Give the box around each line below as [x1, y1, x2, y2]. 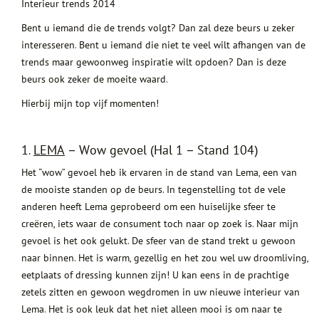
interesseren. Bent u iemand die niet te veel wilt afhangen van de [21, 38, 305, 52]
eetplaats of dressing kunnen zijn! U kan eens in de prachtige [21, 268, 289, 282]
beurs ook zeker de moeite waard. [21, 73, 168, 86]
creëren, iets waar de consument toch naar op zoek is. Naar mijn [21, 217, 298, 231]
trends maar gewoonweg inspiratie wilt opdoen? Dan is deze [21, 56, 286, 69]
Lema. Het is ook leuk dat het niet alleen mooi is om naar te [21, 303, 282, 316]
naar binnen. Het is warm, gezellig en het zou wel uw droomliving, [21, 251, 308, 265]
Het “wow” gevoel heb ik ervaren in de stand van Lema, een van [21, 166, 297, 179]
